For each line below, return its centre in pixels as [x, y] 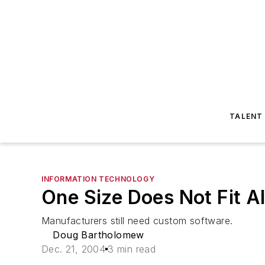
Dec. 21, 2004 [74, 249]
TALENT [246, 116]
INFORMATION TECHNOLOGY [98, 179]
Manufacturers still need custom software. [137, 221]
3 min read [132, 249]
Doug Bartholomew [98, 235]
